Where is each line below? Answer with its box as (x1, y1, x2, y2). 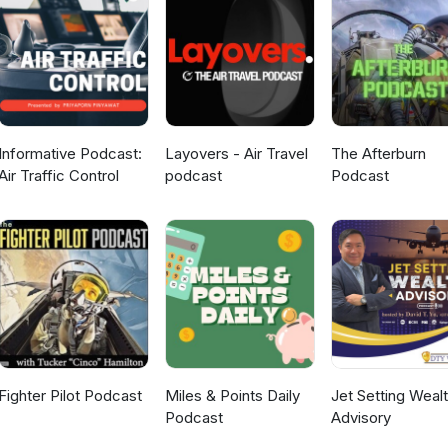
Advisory (330, 408, 391, 428)
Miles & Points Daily (164, 386, 300, 406)
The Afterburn (330, 144, 426, 164)
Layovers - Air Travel (164, 144, 308, 164)
